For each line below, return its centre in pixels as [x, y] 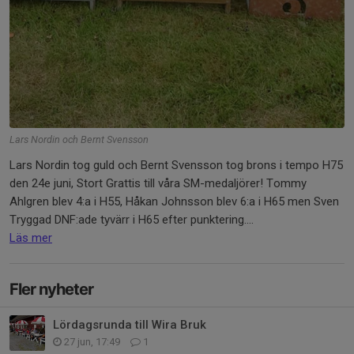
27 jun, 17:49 [92, 341]
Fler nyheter [51, 289]
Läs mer [31, 237]
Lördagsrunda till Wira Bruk [130, 324]
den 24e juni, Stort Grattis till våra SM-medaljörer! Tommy [158, 183]
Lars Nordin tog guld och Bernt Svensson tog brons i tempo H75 [176, 165]
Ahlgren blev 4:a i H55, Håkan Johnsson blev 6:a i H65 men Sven [174, 201]
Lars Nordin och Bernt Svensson [79, 139]
